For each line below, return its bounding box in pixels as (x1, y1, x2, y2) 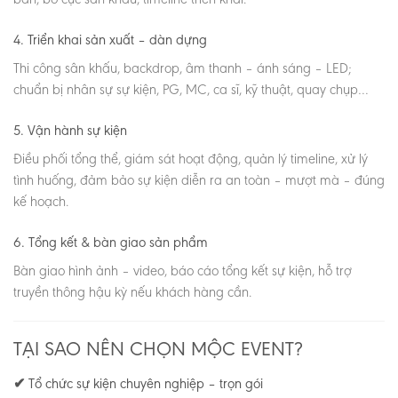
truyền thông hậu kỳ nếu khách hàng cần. (13, 283, 251, 300)
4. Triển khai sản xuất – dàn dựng (13, 31, 207, 49)
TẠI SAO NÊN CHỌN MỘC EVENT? (13, 337, 302, 362)
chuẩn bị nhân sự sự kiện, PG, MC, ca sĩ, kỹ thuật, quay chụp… (13, 81, 369, 99)
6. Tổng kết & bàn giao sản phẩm (13, 233, 208, 251)
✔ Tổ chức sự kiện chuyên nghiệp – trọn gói (13, 374, 263, 392)
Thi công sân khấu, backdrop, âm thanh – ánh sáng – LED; (13, 60, 352, 77)
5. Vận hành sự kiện (13, 121, 127, 139)
